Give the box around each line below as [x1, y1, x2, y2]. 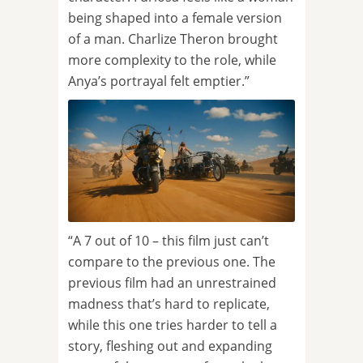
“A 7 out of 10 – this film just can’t [68, 232, 269, 250]
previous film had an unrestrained [68, 274, 276, 293]
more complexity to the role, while [68, 51, 276, 70]
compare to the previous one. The [68, 253, 275, 271]
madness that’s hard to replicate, [68, 295, 270, 314]
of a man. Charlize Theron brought [68, 30, 278, 49]
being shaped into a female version [68, 9, 282, 28]
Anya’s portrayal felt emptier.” [68, 72, 250, 91]
